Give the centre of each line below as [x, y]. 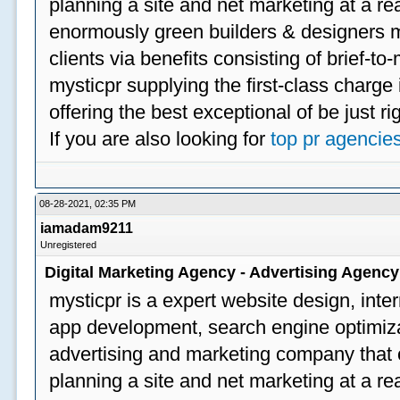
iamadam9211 [87, 228]
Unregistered [69, 245]
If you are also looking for [160, 139]
